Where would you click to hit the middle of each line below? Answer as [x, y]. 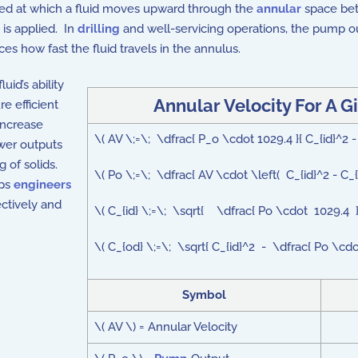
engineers [42, 185]
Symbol [204, 295]
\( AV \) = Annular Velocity [165, 327]
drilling [99, 29]
